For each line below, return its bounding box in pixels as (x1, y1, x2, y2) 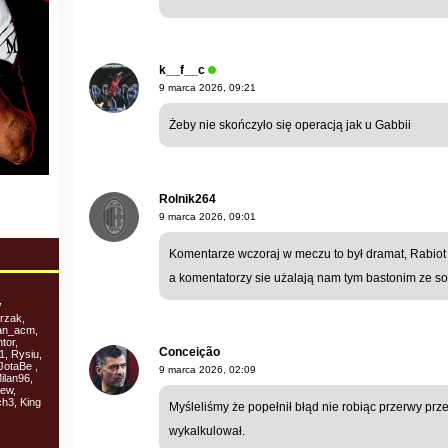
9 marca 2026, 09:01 (159, 210, 256, 222)
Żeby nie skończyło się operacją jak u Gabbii (169, 117, 411, 132)
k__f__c (159, 62, 205, 77)
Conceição (159, 344, 220, 359)
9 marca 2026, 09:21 (159, 81, 256, 93)
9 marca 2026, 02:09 (159, 363, 256, 375)
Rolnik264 (159, 191, 216, 206)
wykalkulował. (169, 423, 245, 438)
